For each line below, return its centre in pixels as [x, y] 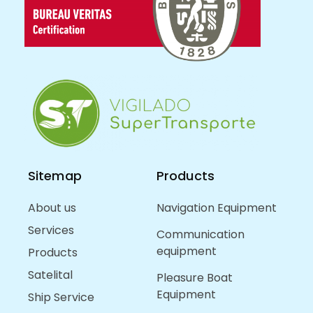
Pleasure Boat [195, 277]
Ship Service [61, 297]
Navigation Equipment [217, 208]
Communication [201, 234]
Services [51, 230]
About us [52, 208]
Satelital [50, 275]
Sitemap [55, 175]
